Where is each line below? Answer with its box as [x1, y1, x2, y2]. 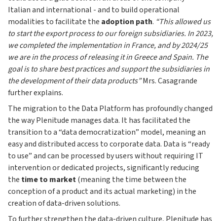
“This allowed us [155, 16, 211, 28]
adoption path [101, 16, 152, 28]
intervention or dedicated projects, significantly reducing [8, 162, 199, 174]
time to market [21, 174, 76, 185]
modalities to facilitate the [8, 16, 101, 28]
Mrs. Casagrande [141, 75, 197, 87]
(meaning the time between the [76, 174, 186, 185]
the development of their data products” [8, 75, 141, 87]
